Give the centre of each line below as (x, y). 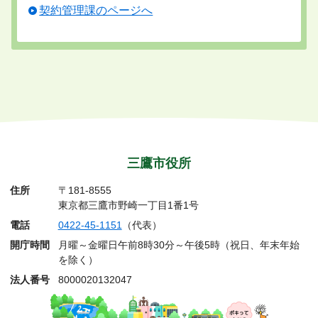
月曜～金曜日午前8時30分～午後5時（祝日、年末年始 (179, 245)
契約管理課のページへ (96, 10)
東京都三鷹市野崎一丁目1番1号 (128, 206)
